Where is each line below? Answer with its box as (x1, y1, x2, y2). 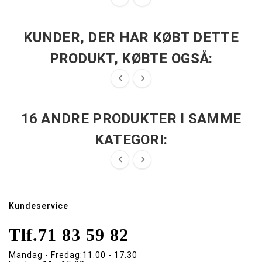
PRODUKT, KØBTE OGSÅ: (49, 50, 213, 67)
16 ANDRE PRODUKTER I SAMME (20, 110, 242, 127)
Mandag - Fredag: (9, 250, 82, 260)
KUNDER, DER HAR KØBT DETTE (23, 29, 239, 46)
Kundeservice (9, 201, 68, 211)
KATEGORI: (94, 131, 168, 148)
